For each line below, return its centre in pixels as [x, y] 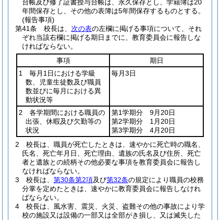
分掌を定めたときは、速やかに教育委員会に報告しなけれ [111, 189]
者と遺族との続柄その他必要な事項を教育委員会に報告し [111, 162]
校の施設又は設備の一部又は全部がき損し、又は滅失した [111, 215]
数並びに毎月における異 [63, 91]
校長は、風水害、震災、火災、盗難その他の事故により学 [115, 206]
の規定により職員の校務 [166, 180]
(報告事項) [38, 20]
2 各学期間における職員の [62, 112]
